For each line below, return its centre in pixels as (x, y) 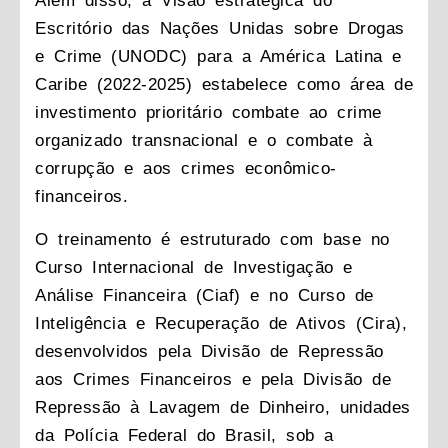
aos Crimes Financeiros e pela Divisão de (213, 379)
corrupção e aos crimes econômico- (186, 169)
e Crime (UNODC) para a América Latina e (218, 57)
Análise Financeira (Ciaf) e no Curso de (204, 295)
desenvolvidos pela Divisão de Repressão (209, 351)
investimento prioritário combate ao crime (208, 113)
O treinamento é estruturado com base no (212, 239)
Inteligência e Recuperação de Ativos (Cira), (221, 323)
